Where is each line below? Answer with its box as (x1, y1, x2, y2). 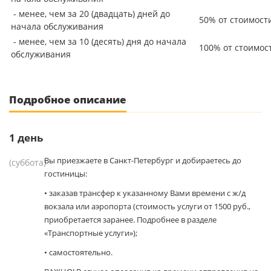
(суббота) (9, 157, 46, 168)
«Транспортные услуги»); (44, 227, 137, 238)
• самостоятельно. (44, 247, 113, 258)
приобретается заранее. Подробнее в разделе (44, 214, 217, 225)
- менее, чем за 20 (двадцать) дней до (11, 8, 170, 19)
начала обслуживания (11, 21, 103, 32)
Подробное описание (9, 93, 126, 106)
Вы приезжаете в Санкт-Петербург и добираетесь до (44, 155, 241, 166)
